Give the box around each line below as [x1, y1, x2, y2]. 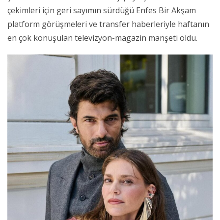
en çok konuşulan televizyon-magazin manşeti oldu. [7, 32, 197, 43]
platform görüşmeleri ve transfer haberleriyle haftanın [7, 18, 209, 29]
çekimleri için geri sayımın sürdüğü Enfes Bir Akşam [7, 4, 196, 16]
